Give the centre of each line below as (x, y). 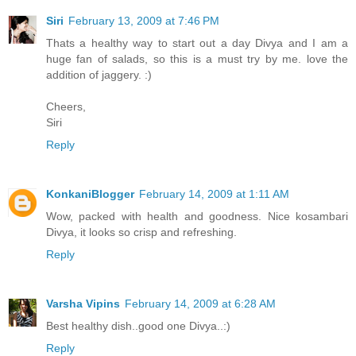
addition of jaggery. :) (99, 74)
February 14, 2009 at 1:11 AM (214, 193)
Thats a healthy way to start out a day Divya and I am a (197, 43)
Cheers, (66, 106)
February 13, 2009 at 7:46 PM (144, 20)
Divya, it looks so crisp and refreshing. (141, 232)
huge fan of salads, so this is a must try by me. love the (197, 58)
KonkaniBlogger (90, 193)
